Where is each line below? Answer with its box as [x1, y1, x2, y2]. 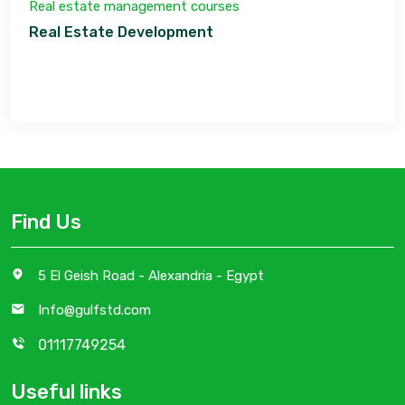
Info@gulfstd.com [38, 302, 151, 318]
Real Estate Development [29, 24, 213, 41]
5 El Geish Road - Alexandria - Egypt [38, 268, 264, 284]
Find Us [11, 210, 81, 234]
